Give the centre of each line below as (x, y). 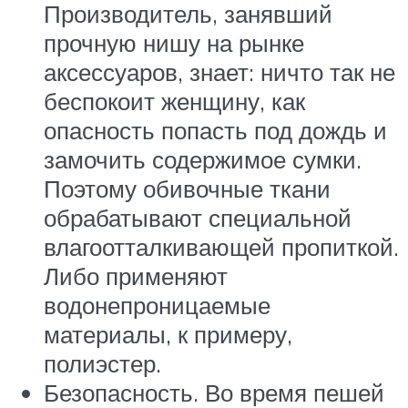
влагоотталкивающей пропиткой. (221, 247)
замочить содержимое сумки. (203, 160)
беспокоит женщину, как (174, 102)
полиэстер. (102, 364)
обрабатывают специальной (198, 218)
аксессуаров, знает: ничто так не (219, 72)
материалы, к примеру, (168, 335)
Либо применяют (136, 276)
